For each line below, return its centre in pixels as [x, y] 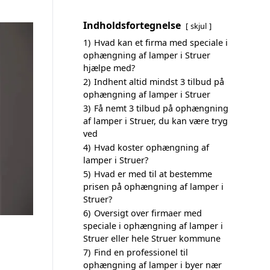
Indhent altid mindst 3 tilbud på [159, 82]
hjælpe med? [109, 68]
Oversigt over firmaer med [148, 213]
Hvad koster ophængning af [152, 147]
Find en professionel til [141, 252]
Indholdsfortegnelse [132, 25]
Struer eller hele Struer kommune [152, 238]
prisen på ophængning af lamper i [153, 187]
